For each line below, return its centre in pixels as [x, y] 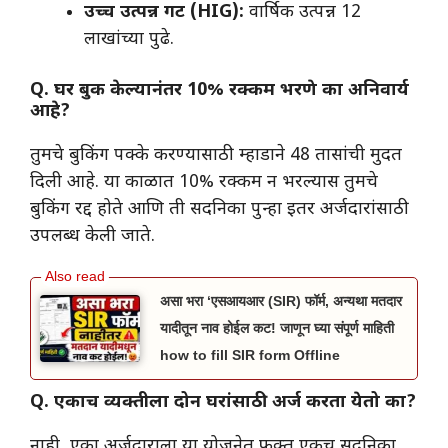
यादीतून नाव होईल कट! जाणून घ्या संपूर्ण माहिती [277, 328]
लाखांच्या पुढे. [129, 40]
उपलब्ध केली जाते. [92, 237]
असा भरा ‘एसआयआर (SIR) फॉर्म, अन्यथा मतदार [281, 301]
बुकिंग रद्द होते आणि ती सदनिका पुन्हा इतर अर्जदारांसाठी [219, 210]
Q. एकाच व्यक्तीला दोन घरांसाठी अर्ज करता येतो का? [223, 402]
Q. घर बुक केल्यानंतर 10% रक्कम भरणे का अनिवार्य [219, 91]
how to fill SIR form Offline [250, 355]
